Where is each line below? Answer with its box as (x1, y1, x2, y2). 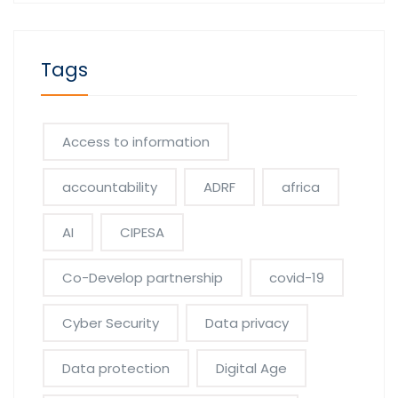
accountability (62, 177, 157, 196)
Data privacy (205, 313, 289, 332)
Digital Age (216, 358, 287, 378)
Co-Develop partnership (62, 267, 223, 287)
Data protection (62, 358, 170, 378)
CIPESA (120, 222, 164, 242)
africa (282, 177, 320, 196)
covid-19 (269, 267, 324, 287)
